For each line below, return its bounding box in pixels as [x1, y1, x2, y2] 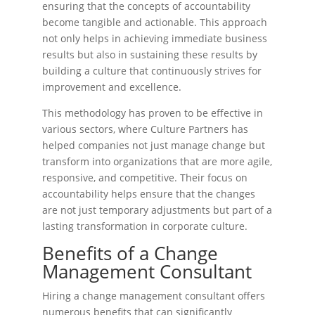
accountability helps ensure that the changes [42, 187, 255, 200]
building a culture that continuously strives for [42, 64, 262, 77]
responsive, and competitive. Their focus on [42, 171, 247, 184]
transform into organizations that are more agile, [42, 155, 272, 168]
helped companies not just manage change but [42, 139, 265, 152]
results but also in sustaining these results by [42, 48, 257, 61]
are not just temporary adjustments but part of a [42, 203, 272, 217]
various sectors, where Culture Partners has [42, 122, 248, 136]
